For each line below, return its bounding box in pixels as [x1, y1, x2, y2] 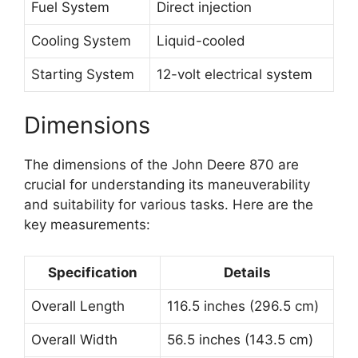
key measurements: [24, 217, 150, 233]
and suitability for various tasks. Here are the [24, 197, 313, 213]
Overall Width [31, 331, 117, 348]
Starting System [31, 66, 134, 82]
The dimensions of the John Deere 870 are [24, 157, 299, 173]
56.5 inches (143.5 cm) [167, 331, 313, 348]
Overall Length [31, 297, 125, 314]
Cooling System [31, 32, 131, 49]
